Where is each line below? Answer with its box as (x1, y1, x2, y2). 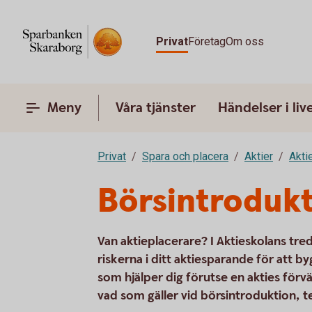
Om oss (226, 35, 264, 48)
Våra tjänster (116, 99, 196, 117)
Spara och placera (142, 150, 228, 163)
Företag (188, 35, 226, 48)
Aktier (244, 150, 273, 163)
